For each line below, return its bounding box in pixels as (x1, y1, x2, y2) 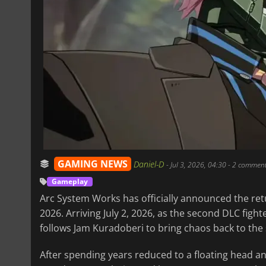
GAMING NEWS (58, 157, 128, 170)
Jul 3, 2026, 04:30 (170, 159, 226, 170)
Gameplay (52, 176, 88, 186)
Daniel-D (134, 158, 166, 170)
